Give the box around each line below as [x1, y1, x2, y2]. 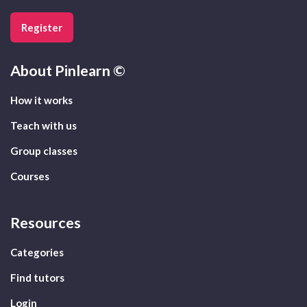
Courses [10, 170, 49, 183]
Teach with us [10, 119, 77, 132]
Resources [10, 214, 81, 232]
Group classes [10, 145, 77, 158]
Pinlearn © [52, 62, 125, 80]
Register [21, 21, 62, 34]
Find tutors [10, 271, 64, 284]
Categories [10, 246, 64, 259]
